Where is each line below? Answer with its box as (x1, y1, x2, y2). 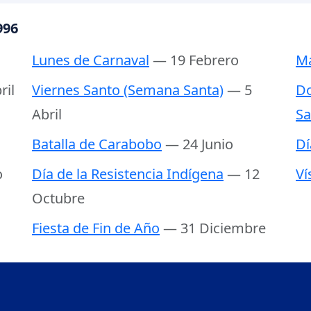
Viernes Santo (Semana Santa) (32, 81, 224, 100)
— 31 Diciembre (163, 219, 266, 238)
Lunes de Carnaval (32, 51, 149, 70)
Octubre (32, 189, 85, 208)
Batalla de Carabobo (32, 135, 162, 154)
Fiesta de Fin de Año (32, 219, 160, 238)
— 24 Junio (165, 135, 233, 154)
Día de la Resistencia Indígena (32, 165, 224, 184)
